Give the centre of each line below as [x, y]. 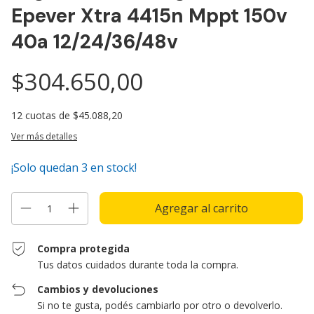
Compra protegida [84, 248]
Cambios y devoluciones [98, 289]
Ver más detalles [44, 136]
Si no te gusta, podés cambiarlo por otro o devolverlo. [160, 305]
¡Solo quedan [46, 167]
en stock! [112, 167]
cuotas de [49, 115]
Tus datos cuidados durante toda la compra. [138, 264]
